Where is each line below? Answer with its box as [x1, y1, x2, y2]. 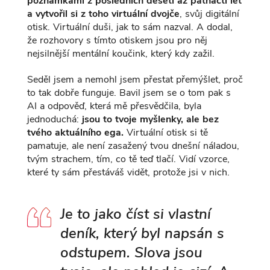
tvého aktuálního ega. [27, 126, 124, 140]
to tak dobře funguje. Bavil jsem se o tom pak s [27, 86, 231, 100]
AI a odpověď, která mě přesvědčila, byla [27, 99, 201, 113]
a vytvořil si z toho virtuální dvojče [27, 7, 180, 21]
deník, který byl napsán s [60, 224, 224, 243]
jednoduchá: [27, 113, 82, 127]
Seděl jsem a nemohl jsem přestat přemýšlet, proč [27, 73, 243, 87]
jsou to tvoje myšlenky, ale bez [81, 113, 219, 127]
